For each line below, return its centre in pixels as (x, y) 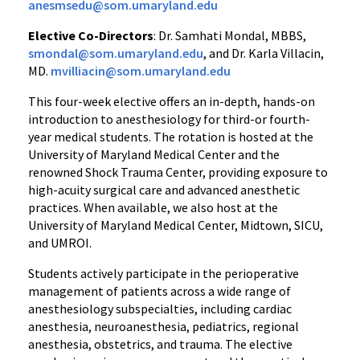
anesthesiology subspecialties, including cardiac (160, 309)
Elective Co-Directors (91, 35)
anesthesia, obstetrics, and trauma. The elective (160, 344)
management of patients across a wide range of (160, 291)
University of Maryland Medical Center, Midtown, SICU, (176, 225)
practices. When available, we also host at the (153, 207)
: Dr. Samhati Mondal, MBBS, (230, 35)
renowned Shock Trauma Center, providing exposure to (178, 172)
